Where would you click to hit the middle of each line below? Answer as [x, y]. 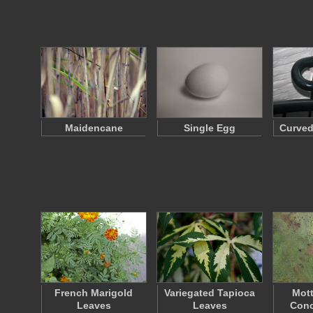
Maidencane [94, 128]
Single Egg [210, 128]
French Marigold [94, 293]
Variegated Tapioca [210, 293]
